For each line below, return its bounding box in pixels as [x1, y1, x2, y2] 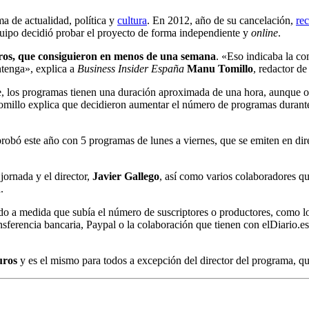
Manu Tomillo [187, 63, 253, 75]
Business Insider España [77, 63, 184, 75]
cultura [117, 14, 147, 27]
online [251, 27, 278, 39]
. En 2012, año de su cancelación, [147, 14, 296, 27]
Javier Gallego [92, 170, 159, 183]
